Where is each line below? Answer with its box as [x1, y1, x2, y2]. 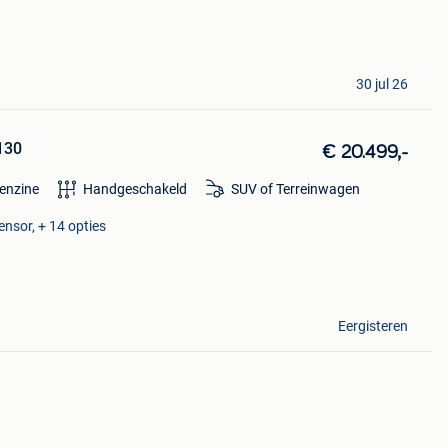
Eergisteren [337, 317, 408, 334]
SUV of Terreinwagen [230, 181, 360, 198]
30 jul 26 [355, 76, 408, 92]
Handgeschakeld [82, 181, 187, 198]
